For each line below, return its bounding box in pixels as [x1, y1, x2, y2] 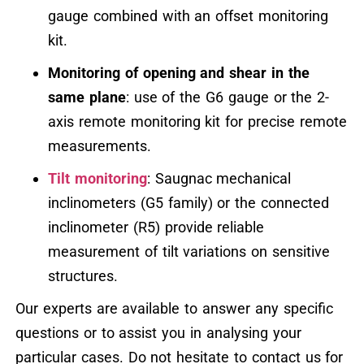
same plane [47, 89, 126, 106]
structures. [47, 267, 118, 285]
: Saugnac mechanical [146, 170, 292, 188]
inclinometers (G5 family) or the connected [47, 194, 329, 212]
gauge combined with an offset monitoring [47, 7, 328, 25]
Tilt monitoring [47, 170, 147, 188]
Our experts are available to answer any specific [15, 300, 333, 318]
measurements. [47, 137, 151, 155]
